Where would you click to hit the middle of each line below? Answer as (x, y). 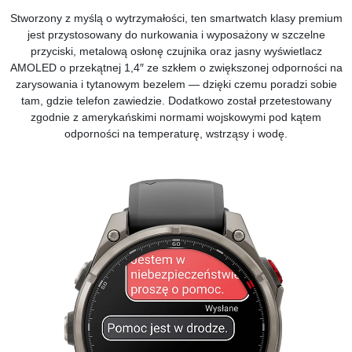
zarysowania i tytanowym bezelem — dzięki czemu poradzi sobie (176, 84)
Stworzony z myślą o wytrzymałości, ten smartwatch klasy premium (176, 18)
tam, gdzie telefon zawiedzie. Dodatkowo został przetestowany (176, 100)
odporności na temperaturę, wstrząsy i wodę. (176, 133)
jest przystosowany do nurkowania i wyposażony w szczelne (176, 34)
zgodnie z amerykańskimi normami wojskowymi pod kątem (176, 117)
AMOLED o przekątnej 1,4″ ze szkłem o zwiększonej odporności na (176, 67)
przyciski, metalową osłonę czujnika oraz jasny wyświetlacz (176, 51)
